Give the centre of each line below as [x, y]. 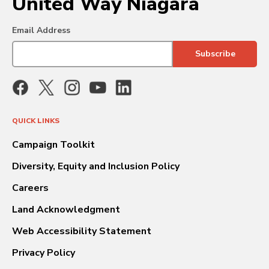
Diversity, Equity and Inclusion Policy [96, 166]
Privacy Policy [44, 252]
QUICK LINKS [36, 120]
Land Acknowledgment [66, 209]
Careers [30, 188]
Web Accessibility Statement [82, 231]
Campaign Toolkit [53, 144]
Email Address [41, 30]
